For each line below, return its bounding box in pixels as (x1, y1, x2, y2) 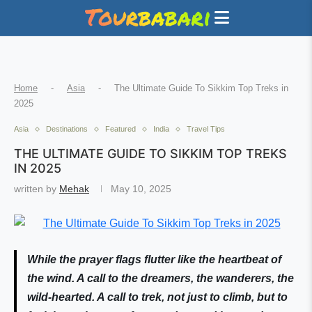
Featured (105, 125, 136, 133)
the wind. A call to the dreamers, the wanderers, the (27, 272, 294, 284)
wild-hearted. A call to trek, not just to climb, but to (27, 291, 288, 303)
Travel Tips (187, 125, 225, 133)
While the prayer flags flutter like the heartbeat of (27, 253, 281, 265)
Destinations (46, 125, 88, 133)
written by (14, 183, 59, 194)
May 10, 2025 (111, 183, 171, 194)
